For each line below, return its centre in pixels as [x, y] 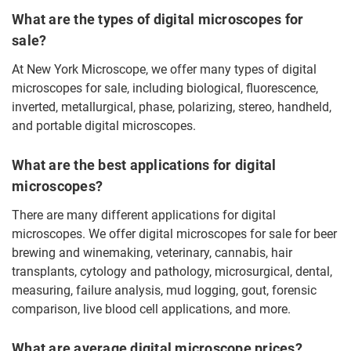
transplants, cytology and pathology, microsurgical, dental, [172, 271]
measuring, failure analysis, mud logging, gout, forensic [164, 290]
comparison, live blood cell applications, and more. [151, 309]
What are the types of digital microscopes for [158, 19]
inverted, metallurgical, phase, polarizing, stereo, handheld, [172, 107]
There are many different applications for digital [144, 215]
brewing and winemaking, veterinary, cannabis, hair [152, 253]
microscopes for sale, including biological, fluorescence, [165, 88]
